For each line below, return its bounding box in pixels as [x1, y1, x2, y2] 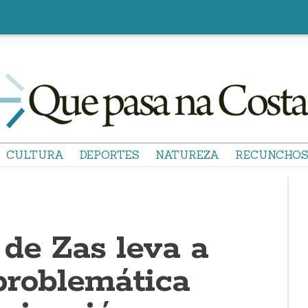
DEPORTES [80, 148, 140, 162]
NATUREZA [155, 148, 219, 162]
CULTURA [6, 148, 64, 162]
